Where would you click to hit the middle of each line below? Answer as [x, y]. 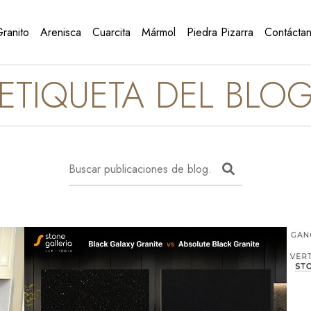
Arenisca [61, 32]
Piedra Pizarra [220, 32]
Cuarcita [111, 32]
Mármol [159, 32]
